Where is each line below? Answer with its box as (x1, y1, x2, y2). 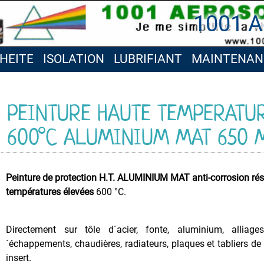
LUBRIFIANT (114, 52, 182, 66)
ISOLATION (43, 52, 104, 66)
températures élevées (6, 186, 94, 197)
